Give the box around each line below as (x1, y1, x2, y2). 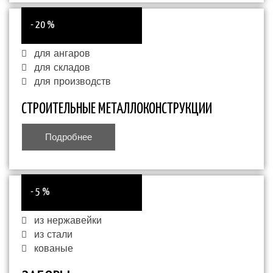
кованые (34, 243, 73, 255)
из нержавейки (34, 215, 102, 227)
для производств (34, 76, 111, 88)
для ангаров (34, 48, 90, 60)
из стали (34, 229, 73, 241)
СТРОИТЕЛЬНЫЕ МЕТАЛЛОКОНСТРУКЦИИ (21, 102, 212, 117)
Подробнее (45, 132, 92, 143)
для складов (34, 62, 90, 74)
